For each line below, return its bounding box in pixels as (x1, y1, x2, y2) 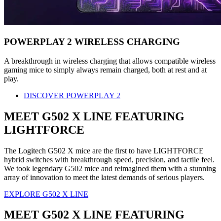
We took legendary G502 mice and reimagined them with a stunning (4, 164, 216, 173)
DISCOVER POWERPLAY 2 (24, 91, 120, 100)
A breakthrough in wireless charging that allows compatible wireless (4, 56, 216, 65)
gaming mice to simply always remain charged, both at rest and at (4, 65, 207, 74)
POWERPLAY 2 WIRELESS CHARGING (4, 37, 180, 47)
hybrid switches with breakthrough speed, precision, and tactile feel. (4, 155, 215, 164)
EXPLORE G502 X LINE (4, 189, 88, 198)
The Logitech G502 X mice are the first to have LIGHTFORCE (4, 146, 204, 155)
